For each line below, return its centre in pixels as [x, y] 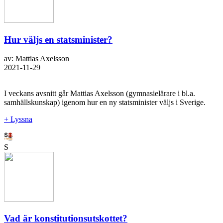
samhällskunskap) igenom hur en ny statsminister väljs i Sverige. [105, 103]
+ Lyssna [18, 119]
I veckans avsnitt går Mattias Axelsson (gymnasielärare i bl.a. [100, 94]
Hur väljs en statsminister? [58, 39]
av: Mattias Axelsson [37, 59]
